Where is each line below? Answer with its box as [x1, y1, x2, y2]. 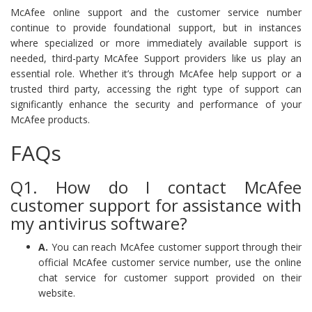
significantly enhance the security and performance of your [10, 97, 302, 111]
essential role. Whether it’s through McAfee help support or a [10, 66, 302, 80]
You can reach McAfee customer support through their [48, 240, 302, 253]
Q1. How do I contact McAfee [10, 175, 302, 198]
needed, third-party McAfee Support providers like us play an [10, 51, 302, 65]
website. [38, 286, 75, 299]
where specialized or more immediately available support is [10, 36, 302, 49]
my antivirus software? [10, 211, 187, 235]
